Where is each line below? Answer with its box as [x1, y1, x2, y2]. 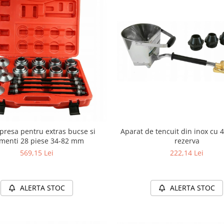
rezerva [174, 135, 199, 145]
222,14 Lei [170, 147, 204, 157]
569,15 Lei [20, 147, 54, 157]
